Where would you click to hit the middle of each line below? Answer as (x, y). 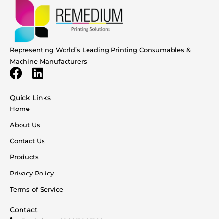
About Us (25, 124)
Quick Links (30, 98)
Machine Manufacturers (48, 61)
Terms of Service (36, 189)
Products (24, 157)
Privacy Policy (32, 173)
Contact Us (27, 141)
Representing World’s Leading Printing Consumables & (100, 50)
